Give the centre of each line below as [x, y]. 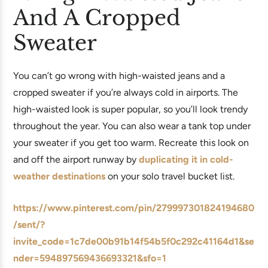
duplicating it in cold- [186, 159]
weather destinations [59, 176]
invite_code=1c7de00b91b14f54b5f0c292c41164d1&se [134, 241]
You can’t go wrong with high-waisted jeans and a [119, 76]
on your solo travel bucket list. [170, 176]
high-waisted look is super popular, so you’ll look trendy [130, 109]
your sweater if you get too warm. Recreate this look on [131, 143]
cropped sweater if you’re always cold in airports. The [126, 92]
